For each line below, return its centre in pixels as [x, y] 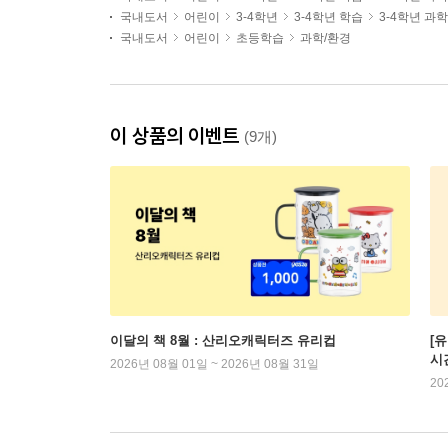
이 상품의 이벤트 [177, 136]
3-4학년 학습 [328, 17]
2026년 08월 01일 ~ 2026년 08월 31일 [214, 364]
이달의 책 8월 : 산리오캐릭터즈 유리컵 [223, 341]
